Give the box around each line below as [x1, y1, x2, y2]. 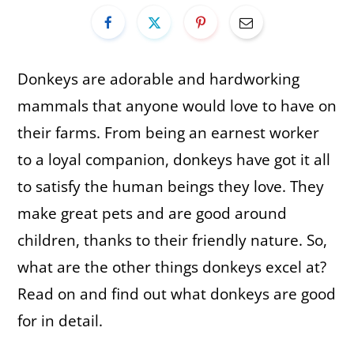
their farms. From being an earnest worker [17, 122, 319, 144]
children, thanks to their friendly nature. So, [17, 230, 327, 251]
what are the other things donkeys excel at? [17, 257, 326, 278]
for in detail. [17, 311, 103, 332]
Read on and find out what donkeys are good [17, 284, 336, 305]
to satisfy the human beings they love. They [17, 176, 324, 198]
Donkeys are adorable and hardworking [17, 69, 299, 90]
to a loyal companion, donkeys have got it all [17, 149, 330, 171]
